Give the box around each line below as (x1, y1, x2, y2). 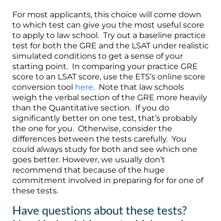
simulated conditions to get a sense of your (12, 51, 183, 61)
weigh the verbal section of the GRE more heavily (12, 92, 207, 102)
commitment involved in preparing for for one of (12, 175, 203, 185)
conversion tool (12, 82, 75, 92)
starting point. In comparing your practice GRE (12, 61, 198, 71)
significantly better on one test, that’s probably (12, 113, 197, 123)
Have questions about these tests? (12, 202, 189, 217)
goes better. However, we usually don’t (12, 154, 165, 164)
